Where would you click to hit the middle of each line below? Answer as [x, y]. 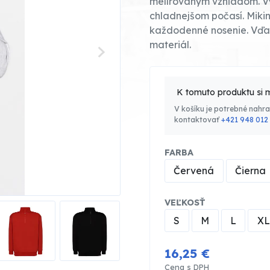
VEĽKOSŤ [185, 202]
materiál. [170, 44]
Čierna [251, 171]
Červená [194, 171]
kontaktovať [198, 119]
